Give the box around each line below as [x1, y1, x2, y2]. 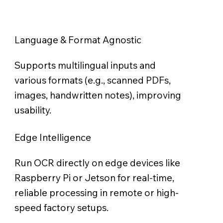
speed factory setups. [14, 201, 109, 214]
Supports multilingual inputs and [14, 59, 156, 71]
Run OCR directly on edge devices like [14, 156, 181, 169]
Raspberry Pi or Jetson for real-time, [14, 171, 175, 184]
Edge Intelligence [14, 131, 92, 143]
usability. [14, 104, 52, 116]
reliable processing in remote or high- [14, 186, 179, 199]
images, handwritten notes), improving [14, 89, 182, 101]
